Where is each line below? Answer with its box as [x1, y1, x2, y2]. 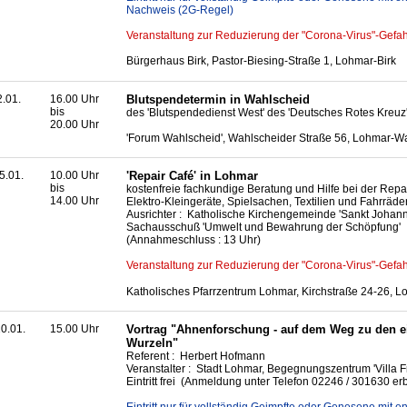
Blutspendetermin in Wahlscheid [126, 92, 310, 106]
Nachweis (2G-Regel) [126, 3, 233, 16]
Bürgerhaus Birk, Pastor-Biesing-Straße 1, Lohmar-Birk [126, 55, 396, 68]
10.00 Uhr [50, 169, 99, 183]
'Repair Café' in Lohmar [126, 169, 258, 184]
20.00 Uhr [50, 117, 99, 131]
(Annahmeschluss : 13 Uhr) [126, 233, 261, 247]
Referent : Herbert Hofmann [126, 350, 265, 363]
